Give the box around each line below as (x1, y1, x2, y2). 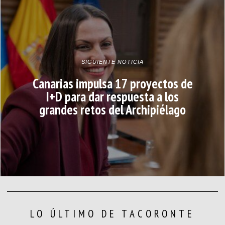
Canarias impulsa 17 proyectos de (32, 74, 193, 92)
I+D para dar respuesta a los (46, 87, 179, 105)
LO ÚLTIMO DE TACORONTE (30, 207, 195, 221)
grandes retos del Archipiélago (39, 100, 186, 118)
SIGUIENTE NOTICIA (81, 58, 144, 65)
